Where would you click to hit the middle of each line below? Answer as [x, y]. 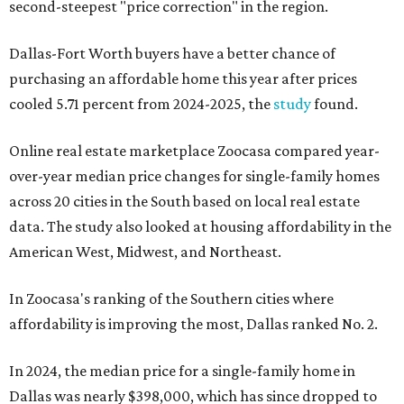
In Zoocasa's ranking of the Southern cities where [171, 298]
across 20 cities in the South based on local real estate [184, 201]
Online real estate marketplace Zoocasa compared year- [194, 151]
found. [335, 104]
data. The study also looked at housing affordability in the [200, 226]
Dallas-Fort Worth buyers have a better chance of [172, 53]
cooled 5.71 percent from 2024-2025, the [141, 104]
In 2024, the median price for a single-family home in [182, 371]
